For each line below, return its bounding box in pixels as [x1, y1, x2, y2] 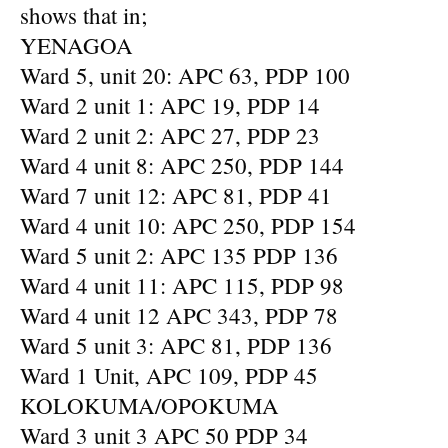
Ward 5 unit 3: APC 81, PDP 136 [20, 330, 332, 360]
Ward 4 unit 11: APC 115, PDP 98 [20, 270, 344, 300]
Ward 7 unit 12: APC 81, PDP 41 [20, 180, 332, 210]
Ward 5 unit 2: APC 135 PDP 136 [20, 240, 338, 270]
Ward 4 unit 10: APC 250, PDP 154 [20, 210, 356, 240]
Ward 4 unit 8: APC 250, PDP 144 [20, 150, 344, 180]
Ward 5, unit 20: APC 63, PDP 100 [20, 60, 350, 90]
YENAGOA [20, 30, 133, 60]
